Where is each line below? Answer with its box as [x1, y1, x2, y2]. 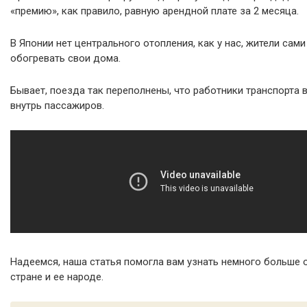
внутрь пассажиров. [10, 99, 104, 112]
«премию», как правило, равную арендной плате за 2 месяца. [10, 5, 299, 18]
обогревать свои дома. [10, 52, 121, 65]
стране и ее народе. [10, 271, 103, 284]
